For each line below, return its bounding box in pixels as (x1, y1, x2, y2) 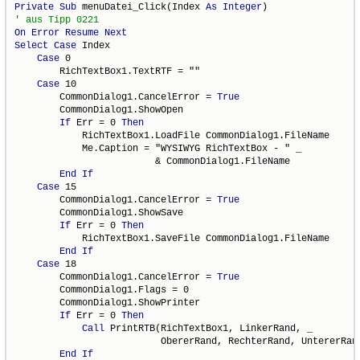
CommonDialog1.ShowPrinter (14, 297, 201, 309)
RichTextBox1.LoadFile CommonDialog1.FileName (14, 129, 330, 141)
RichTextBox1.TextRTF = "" (14, 65, 201, 77)
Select (14, 39, 49, 51)
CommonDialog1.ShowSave (14, 207, 184, 219)
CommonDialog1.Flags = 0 (14, 284, 190, 296)
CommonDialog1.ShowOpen (14, 104, 184, 116)
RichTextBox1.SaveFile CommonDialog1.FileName (14, 232, 330, 244)
